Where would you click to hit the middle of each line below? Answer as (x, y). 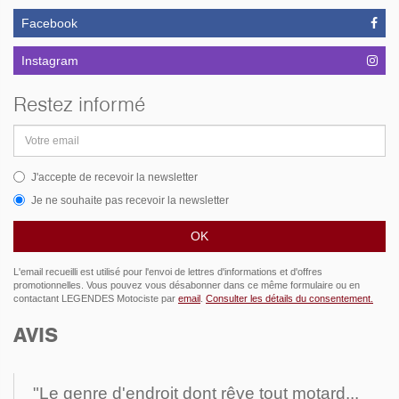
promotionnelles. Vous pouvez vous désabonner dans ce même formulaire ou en (187, 285)
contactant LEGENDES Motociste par (96, 299)
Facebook (49, 23)
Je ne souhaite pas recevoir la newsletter (130, 201)
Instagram (50, 60)
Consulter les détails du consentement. (289, 299)
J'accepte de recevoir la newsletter (114, 178)
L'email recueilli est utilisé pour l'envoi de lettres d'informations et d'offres (168, 272)
